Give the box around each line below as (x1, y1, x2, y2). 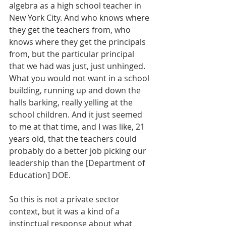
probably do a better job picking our (9, 145, 148, 157)
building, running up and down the (9, 85, 143, 96)
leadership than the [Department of (9, 157, 147, 169)
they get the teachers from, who (9, 24, 133, 36)
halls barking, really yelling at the (9, 97, 135, 108)
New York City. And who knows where (9, 12, 151, 24)
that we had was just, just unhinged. (9, 61, 147, 72)
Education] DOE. (9, 169, 73, 181)
